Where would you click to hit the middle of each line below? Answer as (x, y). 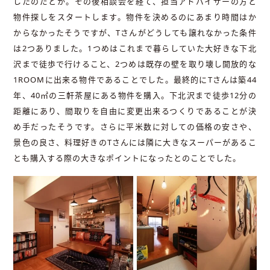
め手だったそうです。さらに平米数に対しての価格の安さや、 (135, 126)
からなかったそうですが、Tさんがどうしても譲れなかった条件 (135, 32)
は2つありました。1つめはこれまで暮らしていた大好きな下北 (135, 48)
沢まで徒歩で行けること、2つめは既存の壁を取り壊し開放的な (135, 64)
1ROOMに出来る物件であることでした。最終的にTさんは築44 (135, 79)
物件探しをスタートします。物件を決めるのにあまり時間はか (135, 17)
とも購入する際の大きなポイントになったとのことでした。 (127, 158)
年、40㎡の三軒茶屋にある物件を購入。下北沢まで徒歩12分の (135, 95)
